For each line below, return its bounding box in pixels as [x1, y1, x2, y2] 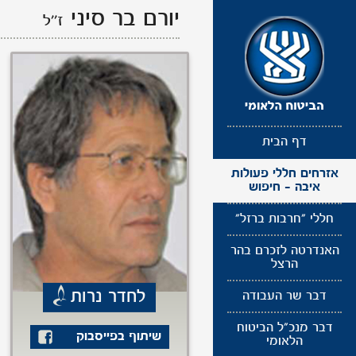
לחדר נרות [71, 288, 147, 306]
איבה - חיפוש [249, 180, 320, 194]
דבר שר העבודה [242, 289, 327, 303]
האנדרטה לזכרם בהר [230, 244, 339, 257]
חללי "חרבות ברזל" [235, 212, 334, 226]
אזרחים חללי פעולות [230, 167, 339, 180]
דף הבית [262, 135, 307, 149]
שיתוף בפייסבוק [76, 330, 162, 343]
